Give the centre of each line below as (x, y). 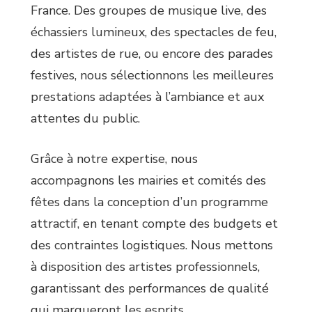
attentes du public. (85, 119)
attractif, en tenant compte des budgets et (154, 224)
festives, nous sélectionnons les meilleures (152, 76)
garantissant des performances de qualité (150, 289)
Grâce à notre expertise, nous (114, 159)
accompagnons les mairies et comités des (148, 181)
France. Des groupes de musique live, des (149, 11)
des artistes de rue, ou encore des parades (152, 54)
